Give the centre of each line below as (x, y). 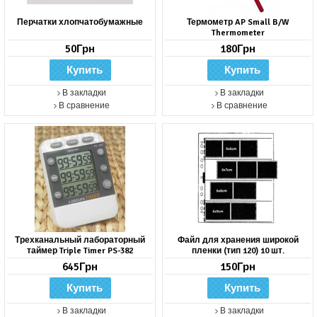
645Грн (80, 267)
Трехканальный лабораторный (80, 241)
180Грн (238, 49)
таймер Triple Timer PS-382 (80, 251)
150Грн (238, 267)
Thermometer (238, 33)
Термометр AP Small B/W (238, 23)
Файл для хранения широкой (238, 241)
